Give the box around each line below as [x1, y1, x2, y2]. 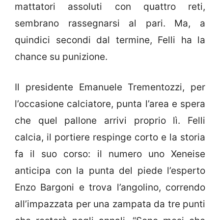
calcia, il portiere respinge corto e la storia [15, 132, 205, 143]
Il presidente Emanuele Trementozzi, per [15, 82, 205, 93]
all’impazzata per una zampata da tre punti [15, 198, 205, 210]
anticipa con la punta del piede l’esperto [15, 165, 205, 177]
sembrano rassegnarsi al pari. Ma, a [15, 17, 205, 29]
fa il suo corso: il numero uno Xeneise [15, 148, 205, 160]
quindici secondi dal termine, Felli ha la [15, 34, 205, 46]
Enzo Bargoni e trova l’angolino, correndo [15, 182, 205, 193]
